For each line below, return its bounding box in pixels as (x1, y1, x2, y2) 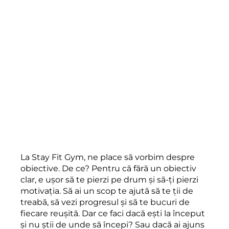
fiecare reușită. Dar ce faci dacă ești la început (20, 208, 205, 218)
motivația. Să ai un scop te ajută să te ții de (20, 186, 193, 196)
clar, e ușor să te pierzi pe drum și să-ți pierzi (20, 174, 198, 185)
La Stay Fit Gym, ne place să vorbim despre (20, 152, 195, 162)
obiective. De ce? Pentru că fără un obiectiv (20, 163, 196, 173)
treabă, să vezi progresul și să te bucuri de (20, 197, 190, 207)
